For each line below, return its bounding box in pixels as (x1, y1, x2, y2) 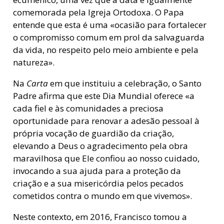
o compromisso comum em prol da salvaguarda (12, 31, 204, 43)
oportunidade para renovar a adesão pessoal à (12, 115, 199, 127)
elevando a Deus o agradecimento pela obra (12, 140, 188, 152)
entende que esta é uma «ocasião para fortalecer (12, 19, 206, 31)
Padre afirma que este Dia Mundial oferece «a (12, 90, 194, 102)
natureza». (12, 56, 54, 68)
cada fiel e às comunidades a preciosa (12, 102, 163, 114)
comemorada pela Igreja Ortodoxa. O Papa (12, 6, 184, 18)
